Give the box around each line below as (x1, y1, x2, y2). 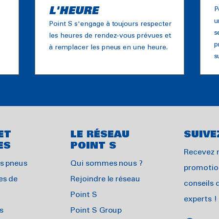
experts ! (184, 195, 217, 203)
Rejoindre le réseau (70, 175, 141, 183)
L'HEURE (49, 6, 99, 16)
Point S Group (70, 206, 122, 214)
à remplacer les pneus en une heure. (49, 44, 168, 51)
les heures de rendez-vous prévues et (49, 32, 171, 39)
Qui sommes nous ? (70, 159, 143, 167)
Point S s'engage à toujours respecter (49, 21, 172, 27)
